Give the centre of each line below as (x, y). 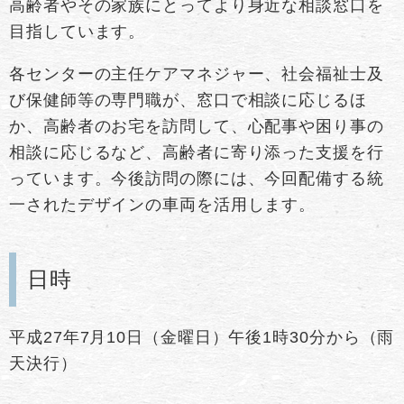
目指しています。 (78, 31)
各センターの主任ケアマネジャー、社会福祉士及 (197, 73)
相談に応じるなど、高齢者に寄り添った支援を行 (197, 152)
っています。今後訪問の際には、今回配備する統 (197, 178)
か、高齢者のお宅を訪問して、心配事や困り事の (197, 126)
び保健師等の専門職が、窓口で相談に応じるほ (188, 100)
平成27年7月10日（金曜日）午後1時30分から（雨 (202, 337)
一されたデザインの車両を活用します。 (163, 204)
